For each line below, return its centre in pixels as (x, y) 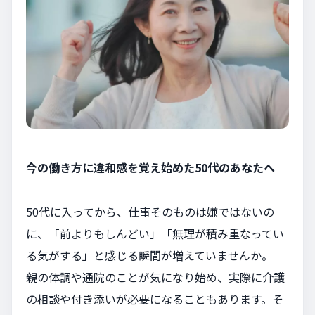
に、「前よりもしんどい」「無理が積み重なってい (155, 234)
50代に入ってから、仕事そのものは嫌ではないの (150, 212)
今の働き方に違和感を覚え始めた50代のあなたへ (150, 168)
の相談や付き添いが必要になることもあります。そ (155, 299)
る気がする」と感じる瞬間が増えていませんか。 (149, 256)
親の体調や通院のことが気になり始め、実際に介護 (155, 277)
